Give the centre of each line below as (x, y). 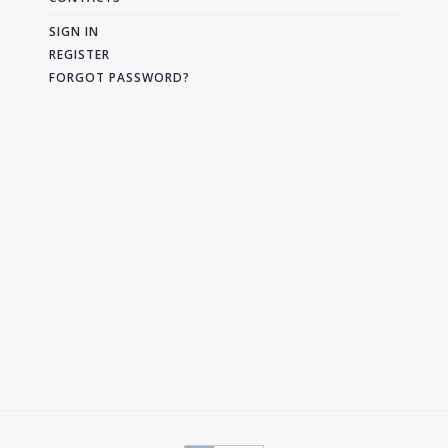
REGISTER (79, 55)
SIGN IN (74, 32)
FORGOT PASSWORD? (119, 78)
